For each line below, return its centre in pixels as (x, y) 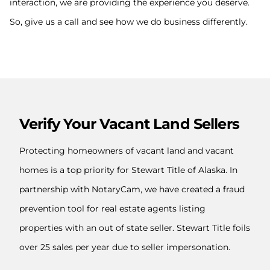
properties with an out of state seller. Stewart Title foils (135, 228)
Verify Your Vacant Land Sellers (129, 124)
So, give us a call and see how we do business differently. (129, 22)
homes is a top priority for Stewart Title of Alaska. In (128, 170)
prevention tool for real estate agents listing (112, 209)
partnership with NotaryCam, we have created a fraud (132, 189)
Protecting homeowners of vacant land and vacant (127, 151)
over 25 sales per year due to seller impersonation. (125, 247)
